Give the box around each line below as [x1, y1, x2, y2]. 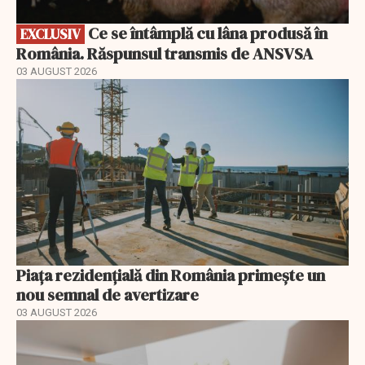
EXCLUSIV [20, 24, 81, 44]
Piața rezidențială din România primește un [16, 264, 325, 288]
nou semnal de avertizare [16, 284, 199, 307]
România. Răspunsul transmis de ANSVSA [16, 42, 313, 65]
